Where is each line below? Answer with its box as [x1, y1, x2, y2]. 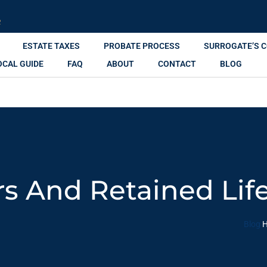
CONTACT [158, 59, 196, 69]
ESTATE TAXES [22, 41, 80, 51]
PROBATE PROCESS [103, 41, 180, 51]
